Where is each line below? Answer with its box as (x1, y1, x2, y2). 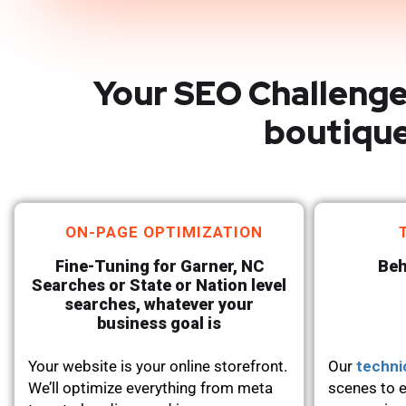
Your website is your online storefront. (28, 356, 287, 375)
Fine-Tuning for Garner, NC (54, 256, 264, 275)
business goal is (97, 313, 221, 333)
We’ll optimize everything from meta (28, 378, 273, 397)
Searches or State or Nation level (32, 275, 286, 295)
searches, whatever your (64, 294, 254, 314)
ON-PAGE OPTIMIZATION (65, 222, 263, 241)
